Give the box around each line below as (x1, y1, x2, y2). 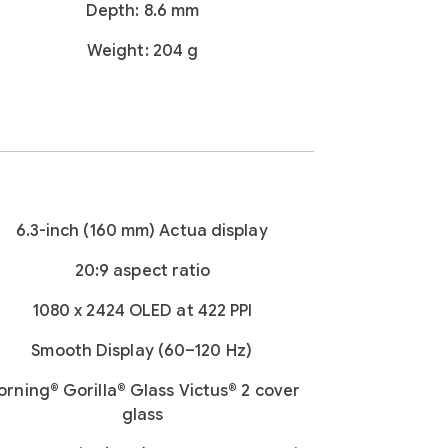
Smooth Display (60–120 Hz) (31, 341, 252, 361)
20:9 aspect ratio (74, 261, 211, 281)
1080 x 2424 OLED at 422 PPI (32, 301, 253, 321)
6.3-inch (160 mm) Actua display (15, 221, 268, 241)
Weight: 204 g (86, 41, 199, 61)
